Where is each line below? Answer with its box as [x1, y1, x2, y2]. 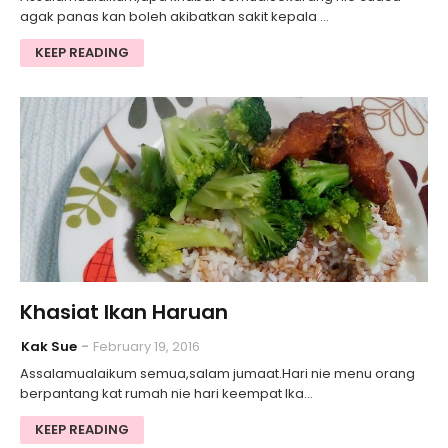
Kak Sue [21, 337, 77, 357]
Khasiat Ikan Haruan [20, 298, 228, 327]
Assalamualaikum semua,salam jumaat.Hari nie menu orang [20, 364, 415, 384]
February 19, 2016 [93, 337, 200, 357]
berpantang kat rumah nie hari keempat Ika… [20, 384, 313, 404]
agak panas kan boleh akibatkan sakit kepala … [20, 7, 329, 27]
